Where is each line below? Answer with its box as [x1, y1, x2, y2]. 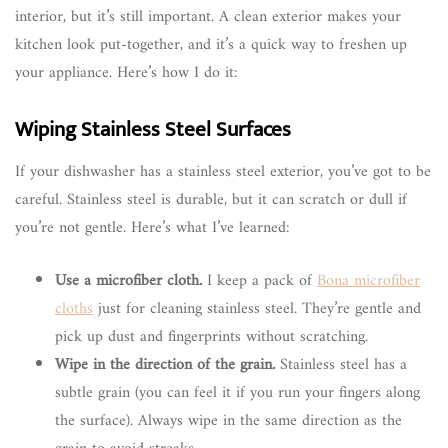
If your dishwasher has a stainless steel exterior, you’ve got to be [15, 158, 431, 187]
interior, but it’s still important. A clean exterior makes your [15, 3, 401, 32]
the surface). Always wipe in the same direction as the [55, 407, 402, 436]
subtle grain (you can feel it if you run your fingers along [55, 379, 420, 408]
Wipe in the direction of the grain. [55, 351, 275, 380]
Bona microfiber [317, 267, 420, 296]
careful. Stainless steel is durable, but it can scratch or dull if [15, 186, 407, 215]
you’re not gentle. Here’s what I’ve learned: [15, 214, 290, 243]
